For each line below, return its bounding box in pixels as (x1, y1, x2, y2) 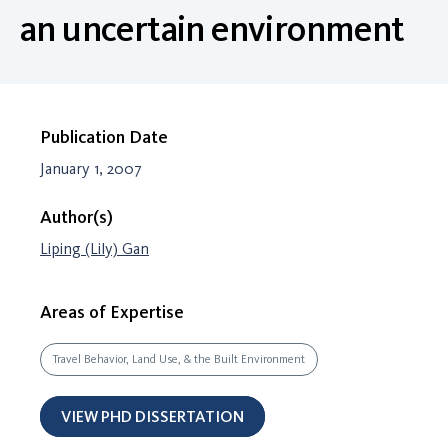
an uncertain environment (20, 7, 405, 50)
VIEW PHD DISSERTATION (61, 406, 244, 426)
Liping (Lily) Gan (40, 239, 149, 258)
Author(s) (40, 206, 113, 228)
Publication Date (40, 126, 168, 148)
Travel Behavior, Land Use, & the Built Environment (53, 351, 305, 366)
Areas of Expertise (40, 300, 184, 323)
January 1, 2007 (40, 159, 142, 178)
